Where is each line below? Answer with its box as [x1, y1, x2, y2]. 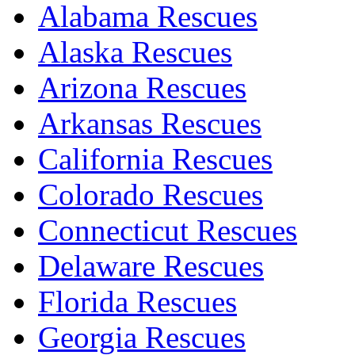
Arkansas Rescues [38, 105, 261, 140]
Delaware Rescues [38, 248, 264, 283]
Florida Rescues [38, 284, 237, 319]
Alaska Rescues [38, 34, 232, 69]
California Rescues [38, 141, 273, 176]
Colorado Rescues [38, 177, 263, 212]
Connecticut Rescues [38, 212, 297, 247]
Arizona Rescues [38, 70, 246, 105]
